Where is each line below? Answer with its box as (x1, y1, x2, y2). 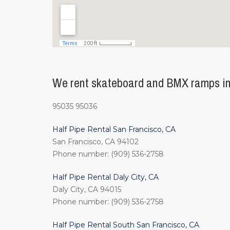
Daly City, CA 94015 (52, 185, 121, 194)
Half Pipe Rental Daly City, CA (52, 172, 159, 182)
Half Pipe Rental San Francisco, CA (52, 125, 176, 134)
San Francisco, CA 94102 (52, 137, 139, 146)
